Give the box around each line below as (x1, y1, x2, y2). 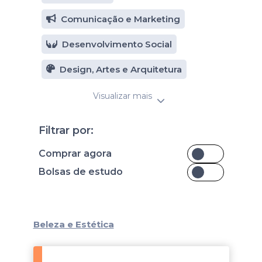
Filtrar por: (38, 124, 94, 137)
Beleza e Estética (33, 219, 114, 230)
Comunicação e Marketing (60, 13, 180, 25)
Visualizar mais (92, 91, 152, 101)
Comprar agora (38, 147, 112, 159)
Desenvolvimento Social (61, 39, 172, 50)
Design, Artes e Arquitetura (59, 64, 182, 75)
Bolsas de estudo (38, 166, 123, 178)
